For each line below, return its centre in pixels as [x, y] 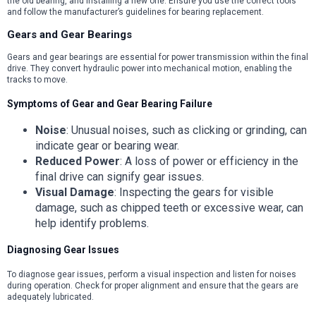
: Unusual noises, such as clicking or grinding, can [187, 130]
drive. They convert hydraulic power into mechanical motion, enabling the [150, 68]
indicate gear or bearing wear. [107, 145]
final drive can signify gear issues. [120, 176]
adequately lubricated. [50, 297]
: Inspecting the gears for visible [194, 192]
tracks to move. [37, 79]
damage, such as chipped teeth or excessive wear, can [169, 207]
